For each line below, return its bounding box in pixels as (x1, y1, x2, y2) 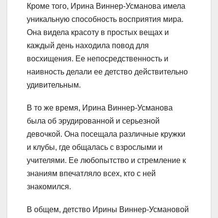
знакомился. (27, 182, 71, 191)
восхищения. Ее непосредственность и (27, 54, 168, 63)
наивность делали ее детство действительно (27, 67, 188, 76)
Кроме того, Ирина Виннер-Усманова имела (27, 1, 185, 10)
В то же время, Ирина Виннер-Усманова (27, 103, 173, 112)
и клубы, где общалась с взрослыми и (27, 143, 163, 151)
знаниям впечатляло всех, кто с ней (27, 169, 156, 178)
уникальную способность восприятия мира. (27, 15, 183, 23)
